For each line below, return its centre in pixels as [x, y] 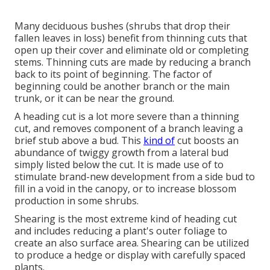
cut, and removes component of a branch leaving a [129, 128]
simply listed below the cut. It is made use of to [119, 164]
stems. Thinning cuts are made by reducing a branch [133, 62]
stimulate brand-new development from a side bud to [135, 176]
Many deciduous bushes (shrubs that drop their [122, 26]
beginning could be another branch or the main [122, 86]
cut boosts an [207, 140]
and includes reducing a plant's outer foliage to [121, 231]
